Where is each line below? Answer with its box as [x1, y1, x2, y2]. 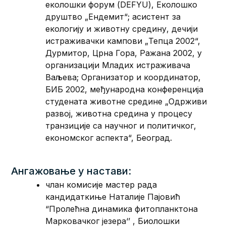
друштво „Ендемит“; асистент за [45, 11, 181, 22]
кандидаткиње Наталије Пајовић [45, 191, 181, 202]
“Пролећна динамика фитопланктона [45, 203, 198, 214]
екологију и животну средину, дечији [45, 23, 198, 34]
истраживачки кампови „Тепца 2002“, [45, 35, 201, 46]
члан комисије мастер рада [45, 179, 157, 190]
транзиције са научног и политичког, [45, 120, 197, 131]
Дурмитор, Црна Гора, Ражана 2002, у [45, 47, 202, 58]
